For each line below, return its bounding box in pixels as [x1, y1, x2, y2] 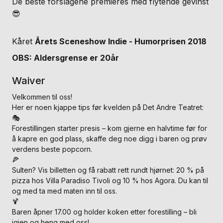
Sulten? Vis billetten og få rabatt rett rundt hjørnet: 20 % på [12, 165, 204, 174]
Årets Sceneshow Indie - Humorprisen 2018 [35, 36, 207, 46]
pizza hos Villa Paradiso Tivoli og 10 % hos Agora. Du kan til [12, 176, 208, 185]
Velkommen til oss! [12, 92, 72, 101]
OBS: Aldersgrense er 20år [12, 52, 119, 63]
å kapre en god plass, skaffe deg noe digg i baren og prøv [12, 134, 207, 143]
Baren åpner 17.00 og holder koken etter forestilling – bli [12, 207, 197, 216]
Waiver [12, 74, 45, 87]
